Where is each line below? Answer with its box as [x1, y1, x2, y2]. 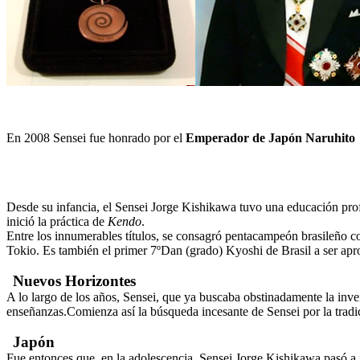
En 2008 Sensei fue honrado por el [6, 130, 186, 145]
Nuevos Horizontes [13, 272, 136, 289]
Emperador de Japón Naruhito [186, 130, 358, 145]
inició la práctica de [6, 214, 108, 228]
